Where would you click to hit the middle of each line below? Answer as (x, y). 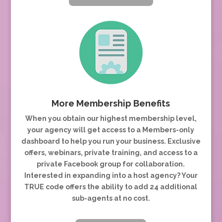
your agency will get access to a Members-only (111, 130)
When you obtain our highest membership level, (111, 118)
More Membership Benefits (111, 103)
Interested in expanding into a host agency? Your (111, 175)
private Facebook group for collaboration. (111, 164)
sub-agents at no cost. (111, 198)
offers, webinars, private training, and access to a (111, 152)
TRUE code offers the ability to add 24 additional (111, 187)
